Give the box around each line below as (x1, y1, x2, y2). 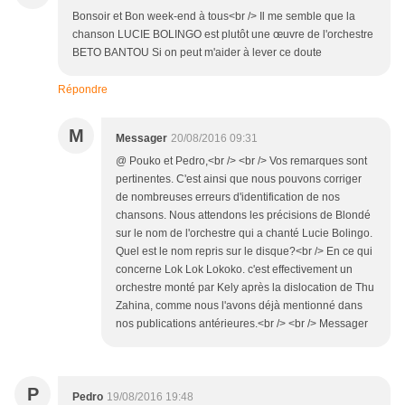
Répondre (58, 83, 108, 97)
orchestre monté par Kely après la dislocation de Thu (116, 281, 374, 295)
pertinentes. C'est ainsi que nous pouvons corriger (116, 173, 362, 186)
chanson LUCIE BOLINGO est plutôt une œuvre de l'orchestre (72, 28, 373, 42)
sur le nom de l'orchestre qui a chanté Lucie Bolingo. (116, 227, 372, 240)
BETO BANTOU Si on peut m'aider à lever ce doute (72, 46, 322, 60)
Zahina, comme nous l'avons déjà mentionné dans (116, 299, 363, 313)
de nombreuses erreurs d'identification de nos (116, 191, 340, 204)
